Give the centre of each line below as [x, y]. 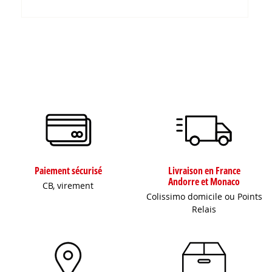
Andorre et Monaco [204, 182]
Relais [204, 209]
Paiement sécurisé [68, 171]
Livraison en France [204, 171]
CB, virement [68, 186]
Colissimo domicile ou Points [204, 197]
